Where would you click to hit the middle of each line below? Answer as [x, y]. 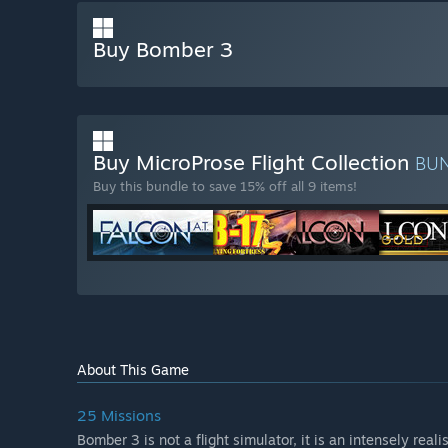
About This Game [133, 370]
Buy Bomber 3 [163, 49]
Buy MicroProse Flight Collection [254, 162]
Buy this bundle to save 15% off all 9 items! [225, 186]
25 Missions [119, 416]
